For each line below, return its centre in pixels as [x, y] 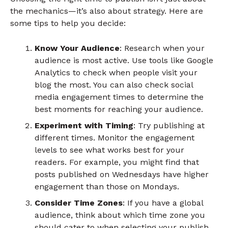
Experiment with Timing [84, 125]
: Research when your [162, 48]
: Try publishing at [169, 125]
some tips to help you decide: [68, 23]
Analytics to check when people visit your [116, 72]
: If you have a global [163, 203]
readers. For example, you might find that [117, 162]
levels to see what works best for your [109, 150]
